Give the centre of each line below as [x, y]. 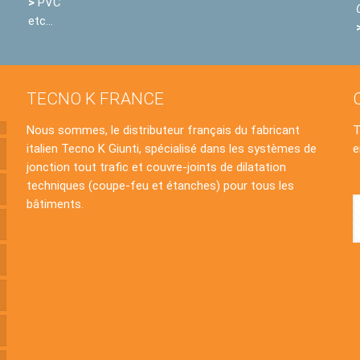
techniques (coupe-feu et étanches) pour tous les [160, 186]
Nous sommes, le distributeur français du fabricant [163, 130]
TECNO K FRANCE [95, 99]
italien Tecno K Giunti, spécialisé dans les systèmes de [171, 149]
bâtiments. [55, 204]
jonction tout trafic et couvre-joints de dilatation [156, 167]
